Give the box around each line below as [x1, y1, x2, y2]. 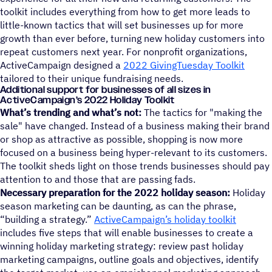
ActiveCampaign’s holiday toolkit [94, 212, 236, 225]
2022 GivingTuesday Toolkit [123, 58, 245, 71]
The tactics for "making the [144, 106, 262, 118]
